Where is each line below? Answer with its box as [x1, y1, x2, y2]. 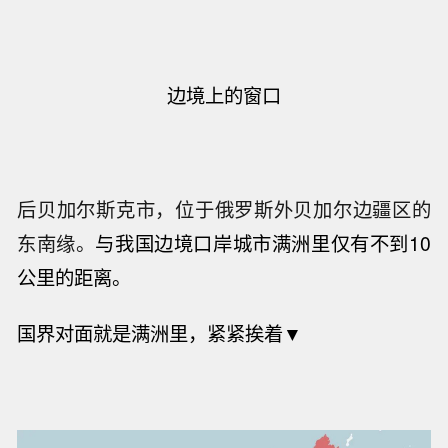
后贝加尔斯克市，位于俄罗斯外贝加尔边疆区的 [17, 194, 431, 223]
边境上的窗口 [167, 81, 281, 110]
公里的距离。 [17, 262, 132, 291]
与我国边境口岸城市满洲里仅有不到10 [95, 228, 431, 257]
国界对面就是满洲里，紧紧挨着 [17, 319, 284, 348]
